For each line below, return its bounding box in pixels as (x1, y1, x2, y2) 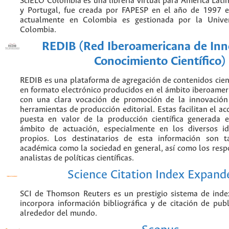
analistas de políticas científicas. (20, 153, 134, 163)
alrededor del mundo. (20, 209, 97, 218)
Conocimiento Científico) (94, 54, 226, 68)
